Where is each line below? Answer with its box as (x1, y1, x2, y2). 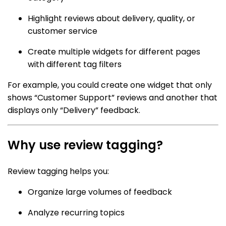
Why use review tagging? (8, 137, 163, 154)
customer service (28, 25, 97, 37)
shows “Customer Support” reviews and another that (8, 92, 217, 104)
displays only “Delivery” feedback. (8, 104, 140, 117)
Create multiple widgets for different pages (28, 46, 200, 58)
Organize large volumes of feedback (28, 186, 172, 198)
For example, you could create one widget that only (8, 79, 212, 91)
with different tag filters (28, 59, 122, 71)
